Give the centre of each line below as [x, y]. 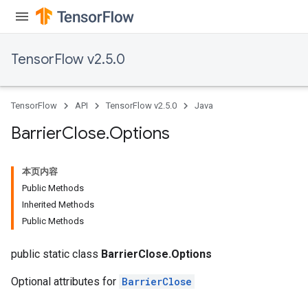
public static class [56, 254]
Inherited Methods [58, 205]
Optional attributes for [65, 282]
